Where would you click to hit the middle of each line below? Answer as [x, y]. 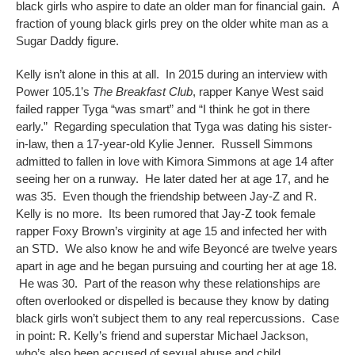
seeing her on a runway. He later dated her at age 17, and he [172, 178]
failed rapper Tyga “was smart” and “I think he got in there [163, 109]
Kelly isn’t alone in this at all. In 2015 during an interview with [172, 74]
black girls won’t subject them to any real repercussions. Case [177, 318]
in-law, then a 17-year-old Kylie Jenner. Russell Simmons [164, 143]
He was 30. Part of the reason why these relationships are [168, 283]
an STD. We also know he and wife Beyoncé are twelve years [177, 248]
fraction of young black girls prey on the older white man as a [172, 23]
